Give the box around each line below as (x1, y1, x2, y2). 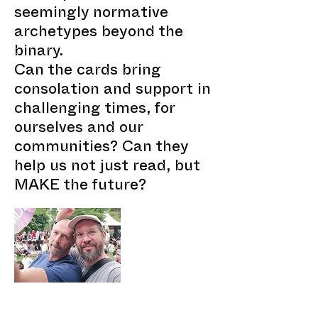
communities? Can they (14, 145, 188, 153)
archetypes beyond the (14, 30, 183, 38)
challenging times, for (14, 106, 175, 114)
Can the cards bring (14, 68, 161, 76)
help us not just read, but (14, 164, 200, 172)
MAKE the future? (14, 183, 146, 191)
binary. (14, 49, 63, 57)
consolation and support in (14, 87, 211, 95)
